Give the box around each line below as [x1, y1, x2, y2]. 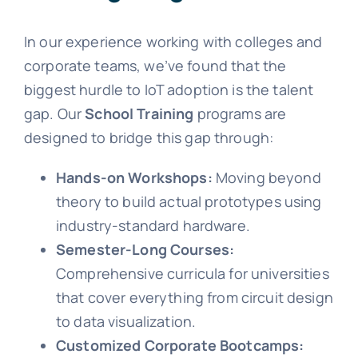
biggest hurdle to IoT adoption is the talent [23, 79, 314, 99]
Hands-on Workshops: [55, 167, 213, 187]
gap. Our [23, 103, 86, 123]
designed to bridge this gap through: [23, 127, 274, 147]
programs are [193, 103, 287, 123]
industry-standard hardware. [55, 215, 250, 235]
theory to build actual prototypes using [55, 191, 322, 211]
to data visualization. [55, 311, 197, 331]
